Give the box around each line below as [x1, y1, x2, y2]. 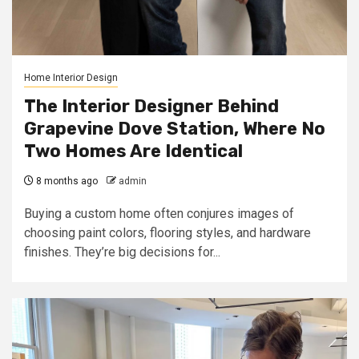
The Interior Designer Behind [24, 95, 279, 117]
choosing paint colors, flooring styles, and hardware [24, 225, 311, 240]
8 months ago [34, 175, 98, 187]
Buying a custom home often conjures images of [24, 206, 294, 221]
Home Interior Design [24, 72, 118, 83]
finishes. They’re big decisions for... [24, 244, 220, 260]
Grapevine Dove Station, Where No [24, 118, 325, 139]
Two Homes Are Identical [24, 140, 243, 162]
